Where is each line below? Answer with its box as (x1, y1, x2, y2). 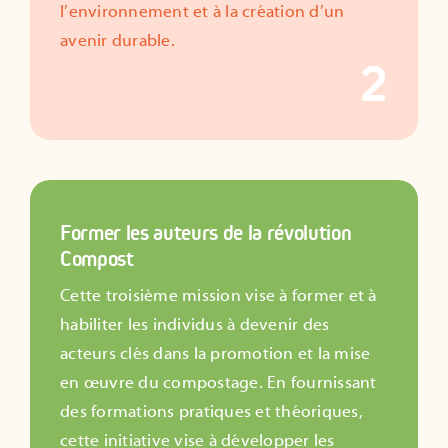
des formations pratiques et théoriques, (60, 401, 363, 422)
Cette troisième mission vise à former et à (60, 285, 377, 306)
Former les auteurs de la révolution (60, 219, 352, 246)
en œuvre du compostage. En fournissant (60, 372, 377, 393)
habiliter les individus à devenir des (60, 314, 330, 335)
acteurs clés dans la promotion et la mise (60, 343, 371, 364)
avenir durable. (60, 30, 175, 51)
